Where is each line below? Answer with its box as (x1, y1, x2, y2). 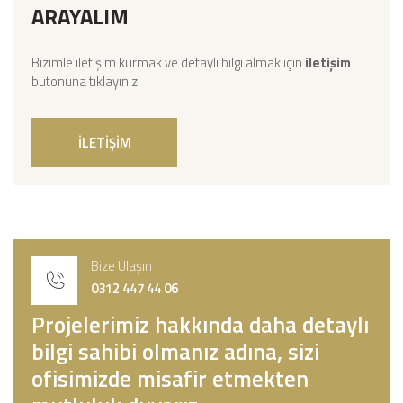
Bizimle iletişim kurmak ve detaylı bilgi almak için (31, 52, 305, 73)
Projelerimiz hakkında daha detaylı (31, 308, 369, 342)
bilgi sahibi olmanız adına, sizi (31, 335, 319, 369)
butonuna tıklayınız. (31, 71, 140, 92)
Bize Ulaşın (91, 255, 152, 276)
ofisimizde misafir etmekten (31, 362, 309, 396)
